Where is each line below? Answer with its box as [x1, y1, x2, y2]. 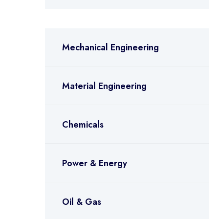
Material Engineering [62, 80, 147, 92]
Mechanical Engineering [62, 41, 159, 54]
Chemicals [62, 118, 104, 131]
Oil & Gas [62, 196, 101, 208]
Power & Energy [62, 157, 127, 170]
